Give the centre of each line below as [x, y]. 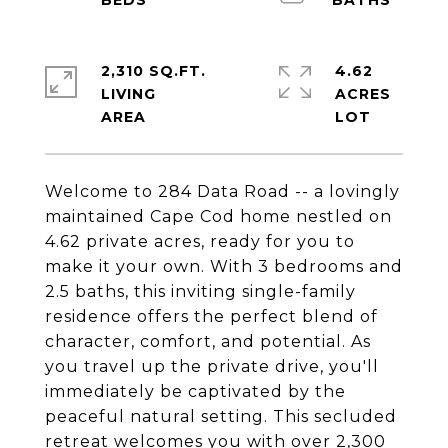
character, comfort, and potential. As [208, 341]
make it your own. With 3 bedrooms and [224, 266]
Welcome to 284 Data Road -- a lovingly [222, 191]
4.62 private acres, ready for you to [200, 241]
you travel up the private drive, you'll [212, 366]
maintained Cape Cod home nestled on [218, 216]
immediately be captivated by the [195, 391]
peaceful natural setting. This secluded [221, 416]
